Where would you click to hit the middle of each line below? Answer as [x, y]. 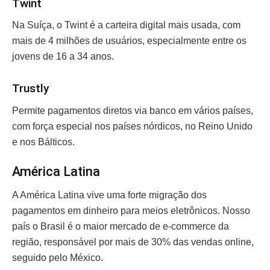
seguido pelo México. [59, 258]
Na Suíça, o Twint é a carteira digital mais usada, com [126, 25]
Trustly [32, 89]
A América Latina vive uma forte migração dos [109, 195]
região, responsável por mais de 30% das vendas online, [133, 242]
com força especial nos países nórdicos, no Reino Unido [132, 126]
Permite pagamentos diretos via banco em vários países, [133, 110]
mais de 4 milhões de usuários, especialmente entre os [129, 41]
